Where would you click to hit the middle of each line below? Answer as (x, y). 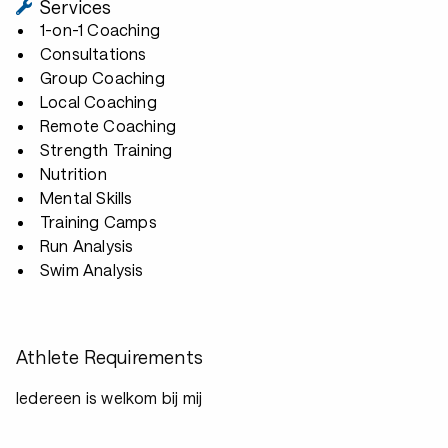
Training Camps (98, 221)
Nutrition (73, 173)
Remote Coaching (108, 125)
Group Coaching (102, 77)
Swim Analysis (92, 269)
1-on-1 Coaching (100, 29)
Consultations (93, 53)
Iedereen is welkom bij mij (109, 397)
